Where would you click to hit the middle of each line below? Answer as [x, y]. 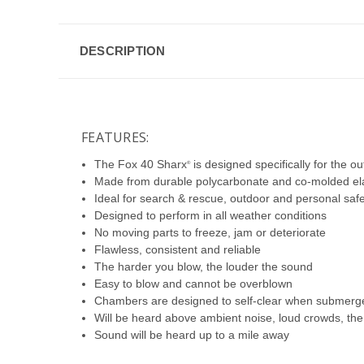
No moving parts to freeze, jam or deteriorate [210, 232]
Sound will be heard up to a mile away [192, 334]
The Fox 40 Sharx [141, 164]
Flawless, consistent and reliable [178, 249]
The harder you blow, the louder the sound [204, 266]
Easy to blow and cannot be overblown [194, 283]
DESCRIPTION [122, 50]
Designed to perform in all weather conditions [211, 215]
